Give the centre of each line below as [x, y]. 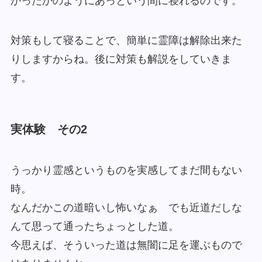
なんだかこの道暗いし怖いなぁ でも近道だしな [126, 207]
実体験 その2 [49, 130]
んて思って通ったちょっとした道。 [94, 226]
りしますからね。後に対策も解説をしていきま [121, 59]
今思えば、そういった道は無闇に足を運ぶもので [126, 245]
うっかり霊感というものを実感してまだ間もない [126, 170]
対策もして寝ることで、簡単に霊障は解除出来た [126, 40]
